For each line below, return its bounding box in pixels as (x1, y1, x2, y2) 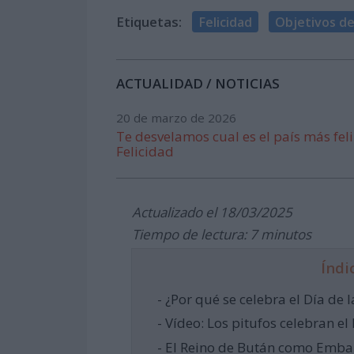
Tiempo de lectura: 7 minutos (132, 224, 312, 243)
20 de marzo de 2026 (116, 109, 237, 126)
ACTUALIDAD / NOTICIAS (116, 74, 281, 93)
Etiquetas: (116, 13, 183, 32)
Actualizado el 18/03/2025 (132, 203, 293, 222)
